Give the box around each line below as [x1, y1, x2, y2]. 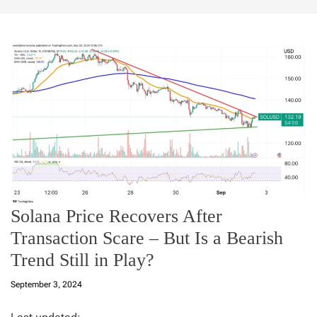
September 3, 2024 [11, 279, 82, 290]
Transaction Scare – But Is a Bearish [11, 228, 283, 249]
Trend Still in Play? [11, 250, 154, 271]
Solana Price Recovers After [11, 206, 222, 227]
